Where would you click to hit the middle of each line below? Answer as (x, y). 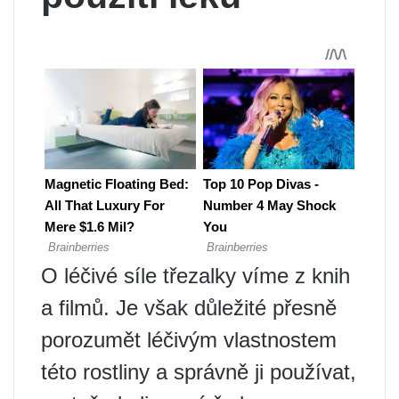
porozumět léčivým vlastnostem (189, 340)
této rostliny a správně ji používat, (199, 372)
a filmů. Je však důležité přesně (189, 308)
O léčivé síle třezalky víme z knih (195, 276)
